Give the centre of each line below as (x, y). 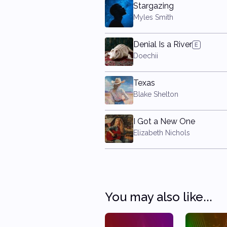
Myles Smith (153, 17)
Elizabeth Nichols (162, 133)
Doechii (146, 56)
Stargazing (154, 6)
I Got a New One (164, 121)
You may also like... (159, 197)
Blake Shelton (156, 94)
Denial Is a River (163, 44)
